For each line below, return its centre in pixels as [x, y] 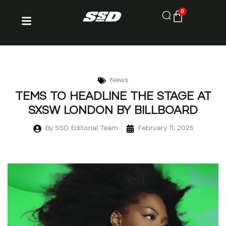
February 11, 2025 [165, 128]
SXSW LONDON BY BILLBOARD [113, 111]
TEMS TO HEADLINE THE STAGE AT [113, 97]
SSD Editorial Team [85, 128]
